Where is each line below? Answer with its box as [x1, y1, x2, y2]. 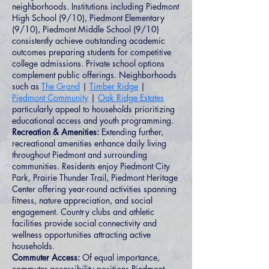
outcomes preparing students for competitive [12, 46, 171, 58]
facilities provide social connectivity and [12, 217, 157, 229]
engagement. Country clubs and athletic [12, 206, 154, 217]
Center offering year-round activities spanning [12, 183, 177, 195]
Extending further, [99, 126, 163, 138]
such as [12, 80, 41, 92]
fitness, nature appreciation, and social [12, 195, 153, 206]
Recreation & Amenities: [12, 126, 99, 138]
